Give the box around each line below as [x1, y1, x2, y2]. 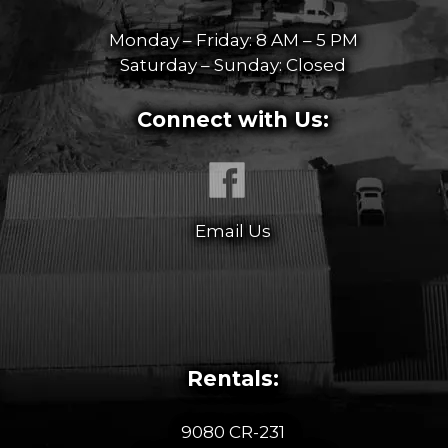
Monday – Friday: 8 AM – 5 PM [108, 30, 358, 51]
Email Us [195, 221, 271, 242]
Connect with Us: [137, 106, 329, 132]
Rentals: [187, 366, 279, 392]
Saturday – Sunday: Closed [120, 55, 346, 76]
